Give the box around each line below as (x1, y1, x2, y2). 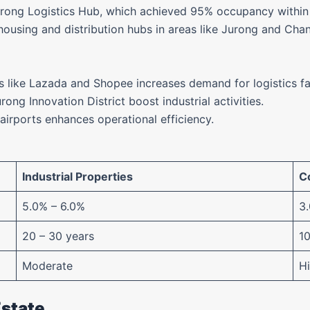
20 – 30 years (22, 229, 94, 243)
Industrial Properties (22, 170, 133, 183)
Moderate (22, 259, 73, 273)
